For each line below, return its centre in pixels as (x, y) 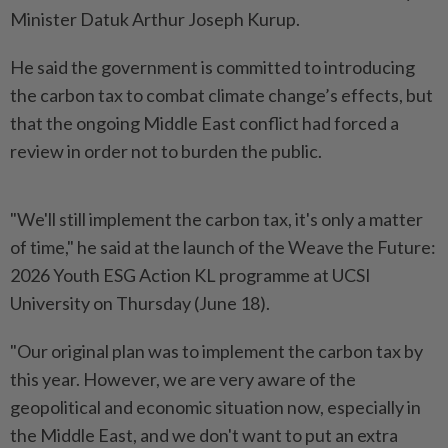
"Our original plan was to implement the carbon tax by (216, 351)
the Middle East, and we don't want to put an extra (204, 435)
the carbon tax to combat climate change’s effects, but (221, 95)
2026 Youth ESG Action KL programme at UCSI (190, 275)
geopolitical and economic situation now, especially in (215, 407)
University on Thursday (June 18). (140, 303)
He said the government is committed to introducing (212, 67)
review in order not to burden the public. (166, 151)
